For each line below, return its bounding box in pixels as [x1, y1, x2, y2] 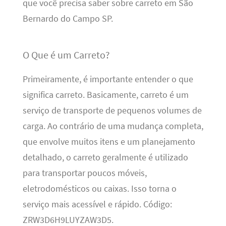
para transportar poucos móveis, [22, 167, 147, 179]
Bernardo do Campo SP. [22, 13, 113, 25]
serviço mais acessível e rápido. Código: [22, 199, 172, 210]
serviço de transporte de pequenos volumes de [22, 105, 202, 117]
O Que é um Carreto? [22, 48, 110, 62]
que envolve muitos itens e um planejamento [22, 136, 195, 148]
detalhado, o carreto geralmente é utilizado [22, 152, 188, 163]
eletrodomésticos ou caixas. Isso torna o [22, 183, 177, 195]
